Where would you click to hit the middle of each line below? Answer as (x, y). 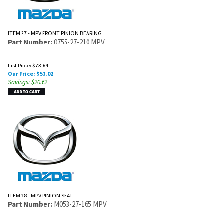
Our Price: (22, 73)
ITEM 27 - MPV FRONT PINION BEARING (55, 33)
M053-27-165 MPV (80, 204)
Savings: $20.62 (28, 82)
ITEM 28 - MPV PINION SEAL (41, 195)
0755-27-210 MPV (79, 42)
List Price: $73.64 (28, 65)
